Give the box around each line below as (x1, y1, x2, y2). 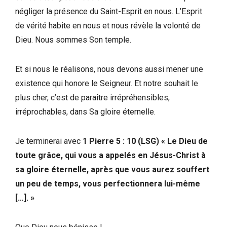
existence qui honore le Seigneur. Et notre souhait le (15, 78, 198, 88)
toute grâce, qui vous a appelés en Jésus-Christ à (15, 150, 206, 160)
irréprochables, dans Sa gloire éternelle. (15, 106, 156, 117)
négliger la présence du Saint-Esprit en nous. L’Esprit (15, 6, 202, 16)
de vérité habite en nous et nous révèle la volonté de (15, 20, 201, 30)
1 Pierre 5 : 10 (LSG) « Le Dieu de (83, 136, 208, 146)
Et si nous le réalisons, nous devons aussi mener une (15, 64, 203, 74)
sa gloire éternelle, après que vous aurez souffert (15, 164, 209, 174)
